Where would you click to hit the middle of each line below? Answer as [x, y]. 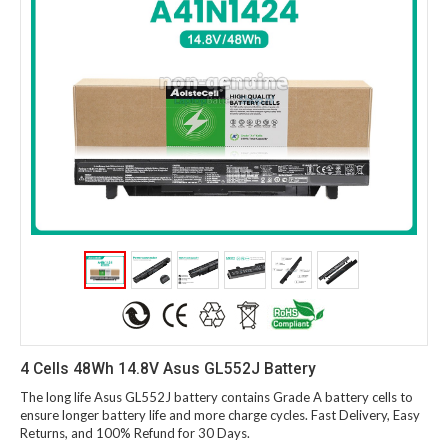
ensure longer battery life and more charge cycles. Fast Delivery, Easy [220, 415]
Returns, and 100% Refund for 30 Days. [135, 433]
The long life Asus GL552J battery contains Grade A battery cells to [216, 397]
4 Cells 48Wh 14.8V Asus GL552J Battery [168, 369]
